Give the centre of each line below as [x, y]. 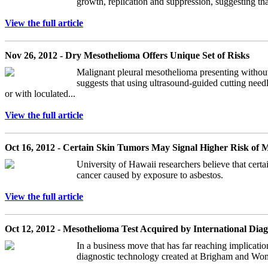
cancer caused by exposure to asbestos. [150, 175]
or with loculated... [40, 93]
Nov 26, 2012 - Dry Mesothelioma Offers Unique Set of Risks [127, 55]
